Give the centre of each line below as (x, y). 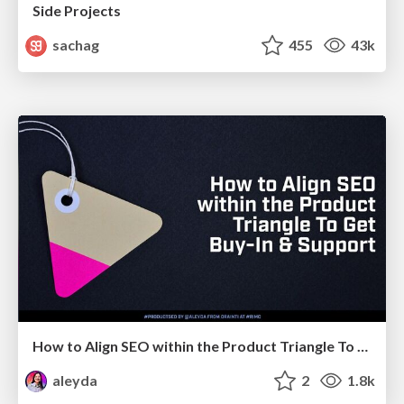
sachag (75, 44)
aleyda (74, 381)
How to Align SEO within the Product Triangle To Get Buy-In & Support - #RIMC (363, 346)
